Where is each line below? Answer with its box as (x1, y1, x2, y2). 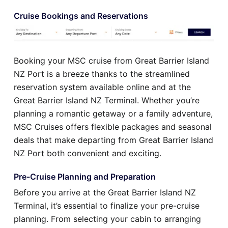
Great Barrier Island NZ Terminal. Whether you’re (14, 95, 199, 106)
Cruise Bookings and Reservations (14, 10, 148, 21)
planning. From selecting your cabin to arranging (14, 214, 201, 224)
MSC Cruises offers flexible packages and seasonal (14, 122, 212, 132)
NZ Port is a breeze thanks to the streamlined (14, 69, 190, 79)
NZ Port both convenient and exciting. (14, 148, 161, 159)
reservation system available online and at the (14, 82, 191, 93)
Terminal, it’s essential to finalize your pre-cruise (14, 201, 199, 211)
